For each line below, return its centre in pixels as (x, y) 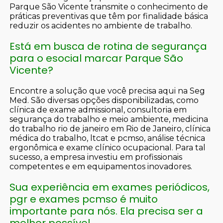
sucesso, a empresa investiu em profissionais (96, 157)
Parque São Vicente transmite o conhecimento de (109, 7)
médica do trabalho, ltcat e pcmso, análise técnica (108, 138)
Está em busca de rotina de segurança (109, 47)
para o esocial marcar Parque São (97, 58)
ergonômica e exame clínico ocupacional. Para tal (108, 148)
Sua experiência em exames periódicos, (110, 187)
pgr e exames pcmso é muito (84, 199)
